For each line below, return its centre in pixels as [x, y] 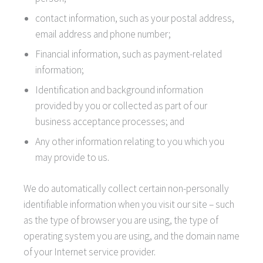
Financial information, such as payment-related [129, 54]
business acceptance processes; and [110, 121]
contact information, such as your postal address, [135, 18]
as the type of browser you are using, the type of [121, 220]
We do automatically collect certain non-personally [126, 188]
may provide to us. [72, 157]
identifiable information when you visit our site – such [129, 204]
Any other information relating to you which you [130, 141]
